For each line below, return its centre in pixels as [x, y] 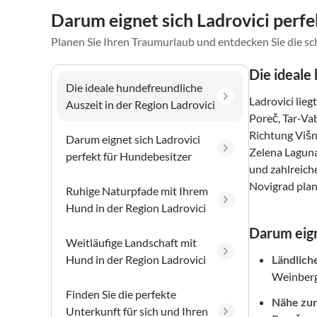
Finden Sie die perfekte [121, 294]
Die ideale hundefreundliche [134, 88]
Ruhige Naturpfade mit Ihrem [137, 191]
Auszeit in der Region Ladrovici [140, 105]
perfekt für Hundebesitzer [129, 156]
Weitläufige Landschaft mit [131, 243]
